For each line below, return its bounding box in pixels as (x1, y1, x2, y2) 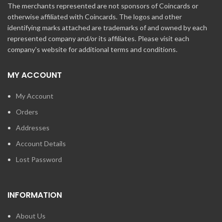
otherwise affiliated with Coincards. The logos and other (7, 12, 182, 21)
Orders (16, 108, 38, 116)
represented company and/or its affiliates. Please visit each (7, 34, 189, 43)
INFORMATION (7, 189, 62, 201)
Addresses (16, 123, 50, 132)
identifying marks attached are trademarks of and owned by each (7, 23, 207, 32)
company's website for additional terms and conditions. (7, 45, 177, 54)
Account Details (16, 139, 66, 148)
